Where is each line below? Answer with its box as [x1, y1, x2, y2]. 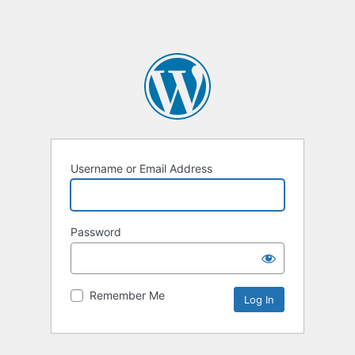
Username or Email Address [71, 162, 212, 176]
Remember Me [90, 288, 165, 303]
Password [71, 225, 121, 239]
